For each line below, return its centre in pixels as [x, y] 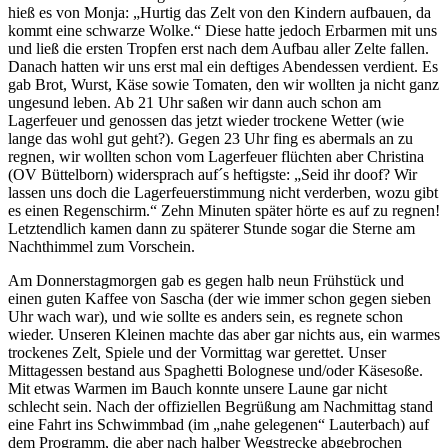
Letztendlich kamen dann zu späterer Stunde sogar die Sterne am [211, 228]
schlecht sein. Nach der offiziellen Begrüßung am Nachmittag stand [220, 406]
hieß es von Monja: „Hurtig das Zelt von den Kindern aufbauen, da [219, 12]
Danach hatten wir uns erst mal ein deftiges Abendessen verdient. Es [223, 66]
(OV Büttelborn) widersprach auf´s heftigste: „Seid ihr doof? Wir [212, 174]
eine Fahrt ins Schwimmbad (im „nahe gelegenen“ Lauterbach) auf [218, 424]
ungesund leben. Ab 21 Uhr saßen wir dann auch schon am [194, 102]
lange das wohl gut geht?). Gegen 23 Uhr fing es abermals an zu [210, 138]
